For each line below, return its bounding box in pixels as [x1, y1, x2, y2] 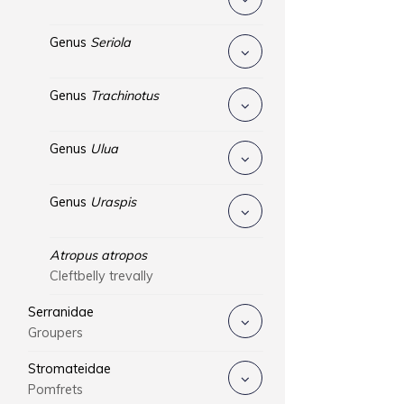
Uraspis [89, 194, 136, 210]
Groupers [27, 325, 83, 341]
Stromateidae [27, 361, 111, 377]
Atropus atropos [49, 247, 147, 263]
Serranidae [27, 304, 94, 320]
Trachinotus [89, 87, 159, 104]
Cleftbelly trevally [49, 268, 153, 284]
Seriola [89, 34, 131, 50]
